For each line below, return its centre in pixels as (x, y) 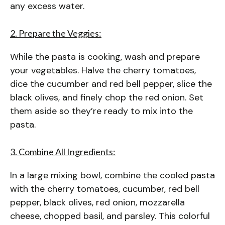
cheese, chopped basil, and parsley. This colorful (110, 216)
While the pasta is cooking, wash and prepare (105, 57)
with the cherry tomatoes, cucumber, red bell (105, 189)
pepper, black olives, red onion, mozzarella (97, 202)
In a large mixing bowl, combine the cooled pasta (113, 175)
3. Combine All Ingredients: (63, 151)
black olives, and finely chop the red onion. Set (107, 97)
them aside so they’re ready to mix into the (101, 111)
